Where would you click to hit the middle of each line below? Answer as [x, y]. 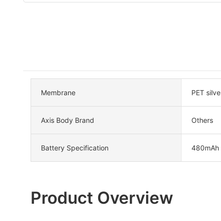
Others [202, 120]
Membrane [58, 92]
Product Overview [102, 197]
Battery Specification [75, 147]
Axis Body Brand [68, 120]
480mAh [205, 147]
